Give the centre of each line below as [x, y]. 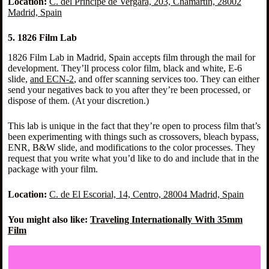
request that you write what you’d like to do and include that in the [133, 158]
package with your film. [53, 169]
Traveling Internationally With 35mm [166, 219]
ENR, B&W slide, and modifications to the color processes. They [131, 147]
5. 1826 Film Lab [42, 38]
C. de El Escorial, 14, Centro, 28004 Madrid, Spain [146, 194]
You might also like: [49, 219]
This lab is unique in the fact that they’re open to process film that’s [134, 125]
